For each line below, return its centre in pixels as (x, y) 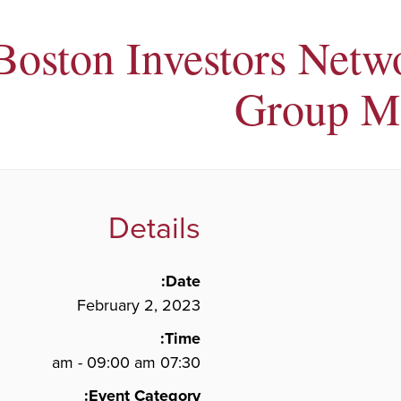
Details (154, 229)
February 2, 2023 (139, 305)
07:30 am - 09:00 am (180, 363)
